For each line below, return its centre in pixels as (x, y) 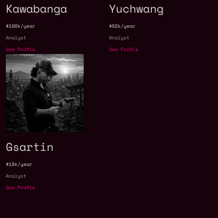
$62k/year (122, 26)
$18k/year (19, 164)
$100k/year (20, 26)
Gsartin (30, 147)
